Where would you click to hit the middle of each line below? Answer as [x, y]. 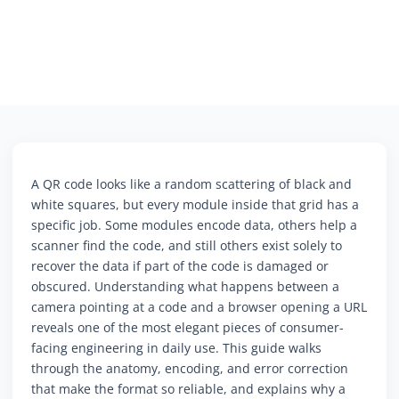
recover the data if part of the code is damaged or [180, 266]
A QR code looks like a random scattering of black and [191, 184]
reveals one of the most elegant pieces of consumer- [187, 328]
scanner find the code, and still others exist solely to [187, 246]
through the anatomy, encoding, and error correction [190, 369]
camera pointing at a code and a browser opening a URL [199, 307]
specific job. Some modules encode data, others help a [194, 225]
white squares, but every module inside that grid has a [195, 205]
